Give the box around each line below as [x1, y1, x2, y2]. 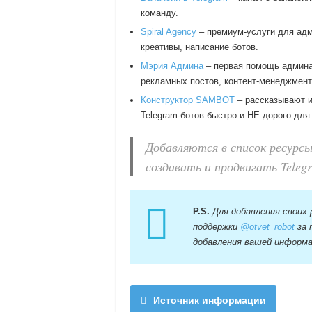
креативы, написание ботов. [141, 41, 258, 52]
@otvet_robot [240, 221, 295, 232]
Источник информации [153, 294, 266, 306]
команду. [141, 7, 178, 18]
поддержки [193, 221, 240, 232]
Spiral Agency [141, 26, 196, 37]
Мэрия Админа [141, 60, 203, 71]
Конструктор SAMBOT [141, 94, 235, 105]
